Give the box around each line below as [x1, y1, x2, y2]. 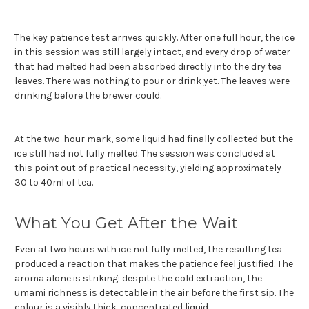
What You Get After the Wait [14, 213, 238, 232]
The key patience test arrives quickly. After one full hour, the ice [14, 31, 295, 43]
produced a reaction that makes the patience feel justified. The [14, 257, 293, 270]
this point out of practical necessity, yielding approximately [14, 161, 281, 174]
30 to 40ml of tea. [14, 176, 93, 188]
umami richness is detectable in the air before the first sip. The [14, 286, 294, 299]
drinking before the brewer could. [14, 89, 161, 101]
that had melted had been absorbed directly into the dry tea [14, 60, 282, 72]
